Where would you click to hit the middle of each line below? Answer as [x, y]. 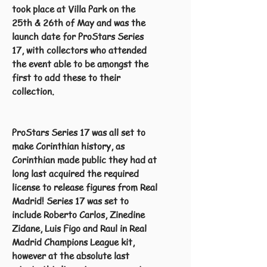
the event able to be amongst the [80, 64]
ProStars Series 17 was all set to [79, 132]
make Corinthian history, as [68, 146]
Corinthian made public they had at [84, 160]
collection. [33, 91]
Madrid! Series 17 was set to [70, 201]
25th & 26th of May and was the [79, 23]
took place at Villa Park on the [74, 9]
